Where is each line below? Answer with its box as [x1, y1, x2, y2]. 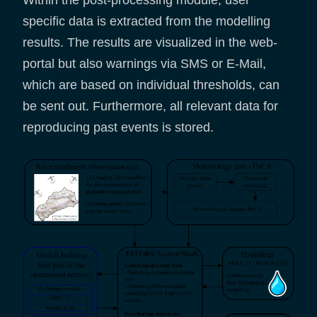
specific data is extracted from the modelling [23, 13, 270, 28]
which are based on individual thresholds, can [23, 77, 279, 92]
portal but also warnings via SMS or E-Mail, [23, 56, 266, 71]
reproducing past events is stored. [23, 120, 214, 134]
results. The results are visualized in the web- [23, 35, 277, 50]
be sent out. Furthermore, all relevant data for [23, 98, 278, 113]
